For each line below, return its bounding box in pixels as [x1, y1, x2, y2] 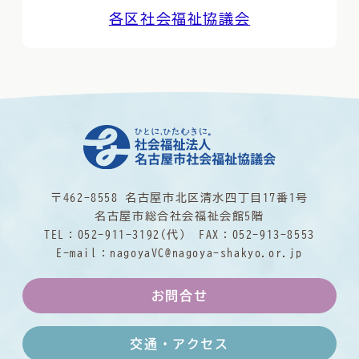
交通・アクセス [130, 337, 229, 351]
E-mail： [55, 247, 111, 260]
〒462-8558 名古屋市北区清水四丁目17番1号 [50, 192, 309, 204]
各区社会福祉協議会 [108, 12, 251, 26]
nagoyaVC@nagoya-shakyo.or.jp [110, 247, 303, 260]
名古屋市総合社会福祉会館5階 [95, 210, 264, 223]
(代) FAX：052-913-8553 [159, 228, 315, 241]
